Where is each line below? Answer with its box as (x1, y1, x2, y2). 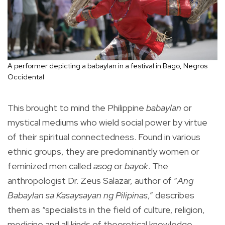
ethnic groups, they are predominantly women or (8, 145, 199, 157)
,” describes (148, 189, 194, 201)
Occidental (8, 72, 44, 81)
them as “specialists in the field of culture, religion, (8, 203, 205, 215)
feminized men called (8, 160, 93, 172)
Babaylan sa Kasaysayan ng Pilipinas (8, 189, 148, 201)
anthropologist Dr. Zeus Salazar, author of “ (8, 174, 177, 186)
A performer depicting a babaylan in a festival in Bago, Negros (8, 61, 207, 70)
